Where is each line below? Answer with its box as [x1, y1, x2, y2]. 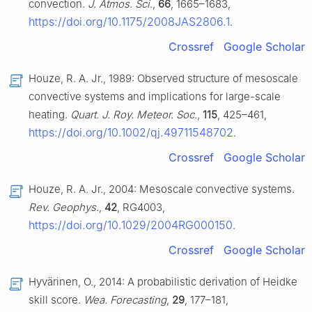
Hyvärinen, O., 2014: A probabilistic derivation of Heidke [29, 275, 297, 289]
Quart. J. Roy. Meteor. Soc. [70, 108, 197, 122]
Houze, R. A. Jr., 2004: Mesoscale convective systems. [29, 182, 295, 196]
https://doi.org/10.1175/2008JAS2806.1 [29, 15, 230, 29]
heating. [29, 108, 70, 122]
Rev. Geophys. [29, 201, 99, 214]
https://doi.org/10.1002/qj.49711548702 [29, 125, 233, 140]
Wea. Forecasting [84, 293, 166, 307]
